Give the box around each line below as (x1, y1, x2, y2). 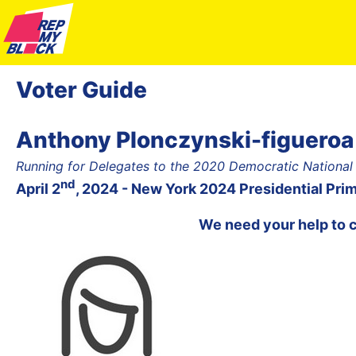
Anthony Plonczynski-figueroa (16, 126, 354, 153)
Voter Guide (16, 75, 147, 103)
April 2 (16, 180, 60, 197)
